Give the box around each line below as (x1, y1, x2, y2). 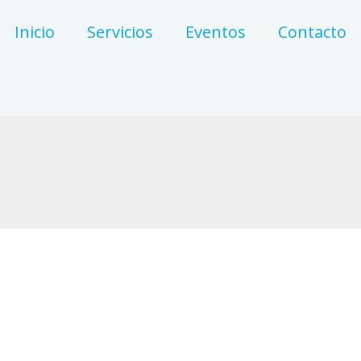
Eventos (185, 21, 246, 43)
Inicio (15, 21, 55, 43)
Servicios (87, 21, 153, 43)
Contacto (278, 21, 346, 43)
